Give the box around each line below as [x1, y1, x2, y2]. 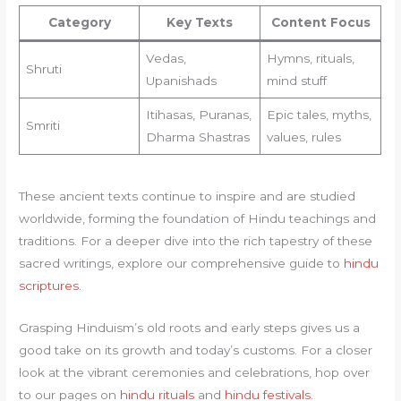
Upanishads [145, 73, 217, 89]
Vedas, [145, 51, 186, 66]
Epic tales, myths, [266, 107, 371, 123]
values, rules [266, 130, 341, 145]
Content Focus [270, 15, 371, 30]
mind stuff [266, 73, 327, 89]
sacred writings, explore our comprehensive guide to [19, 256, 345, 271]
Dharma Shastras [145, 130, 250, 145]
